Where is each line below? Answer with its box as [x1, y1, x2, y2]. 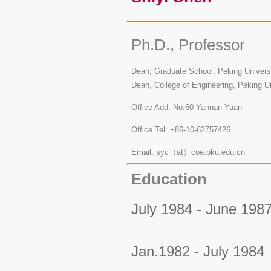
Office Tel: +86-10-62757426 [131, 125, 230, 134]
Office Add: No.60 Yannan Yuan [131, 103, 242, 112]
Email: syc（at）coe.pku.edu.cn [131, 148, 245, 157]
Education [131, 171, 207, 188]
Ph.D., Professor [131, 36, 245, 53]
